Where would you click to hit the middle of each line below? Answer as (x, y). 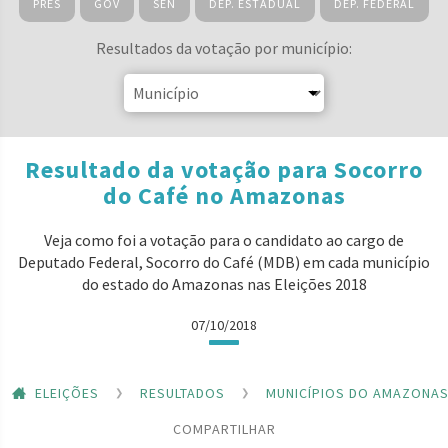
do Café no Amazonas (224, 195)
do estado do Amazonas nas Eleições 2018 (224, 284)
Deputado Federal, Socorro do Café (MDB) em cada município (224, 262)
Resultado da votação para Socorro (224, 169)
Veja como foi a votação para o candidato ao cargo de (224, 240)
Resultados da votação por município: (224, 48)
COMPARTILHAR (224, 428)
